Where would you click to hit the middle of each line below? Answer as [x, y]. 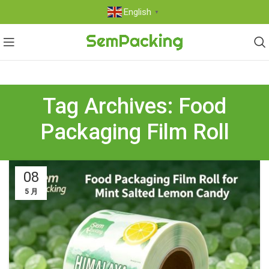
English [137, 12]
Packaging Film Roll [134, 132]
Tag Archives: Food [134, 106]
